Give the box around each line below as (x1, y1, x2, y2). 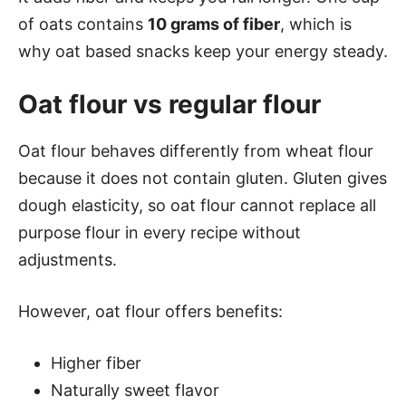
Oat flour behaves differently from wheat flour (18, 141, 373, 160)
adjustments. (18, 250, 117, 269)
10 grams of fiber (148, 14, 280, 34)
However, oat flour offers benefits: (18, 302, 283, 321)
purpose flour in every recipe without (18, 223, 301, 242)
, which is (280, 14, 352, 34)
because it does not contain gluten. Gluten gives (18, 169, 387, 188)
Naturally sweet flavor (51, 381, 219, 400)
